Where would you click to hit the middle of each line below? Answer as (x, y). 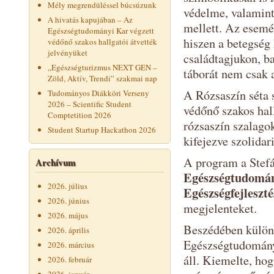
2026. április (68, 230)
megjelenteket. (220, 208)
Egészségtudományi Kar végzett (101, 31)
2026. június (68, 201)
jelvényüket (68, 53)
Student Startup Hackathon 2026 (102, 130)
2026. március (71, 245)
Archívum (56, 162)
